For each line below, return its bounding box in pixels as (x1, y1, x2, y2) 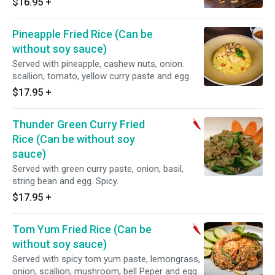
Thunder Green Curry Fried (12, 118, 145, 131)
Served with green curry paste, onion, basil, (12, 163, 184, 174)
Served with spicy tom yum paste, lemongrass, (12, 254, 200, 265)
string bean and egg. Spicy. (12, 176, 118, 187)
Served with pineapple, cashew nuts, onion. (12, 58, 184, 69)
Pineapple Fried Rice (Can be (12, 28, 153, 41)
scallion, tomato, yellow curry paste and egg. (12, 71, 191, 82)
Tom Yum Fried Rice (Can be (12, 223, 152, 236)
